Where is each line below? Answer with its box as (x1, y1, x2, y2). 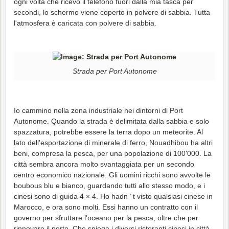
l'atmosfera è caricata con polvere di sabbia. (14, 18, 156, 27)
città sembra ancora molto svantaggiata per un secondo (14, 159, 194, 168)
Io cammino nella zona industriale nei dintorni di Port (14, 106, 183, 114)
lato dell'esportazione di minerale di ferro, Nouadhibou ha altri (14, 138, 213, 147)
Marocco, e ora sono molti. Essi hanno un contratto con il (14, 202, 198, 211)
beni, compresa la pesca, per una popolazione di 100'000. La (14, 149, 212, 157)
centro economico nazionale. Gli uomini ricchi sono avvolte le (14, 170, 211, 179)
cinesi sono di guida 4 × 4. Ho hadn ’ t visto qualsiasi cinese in (14, 192, 213, 200)
